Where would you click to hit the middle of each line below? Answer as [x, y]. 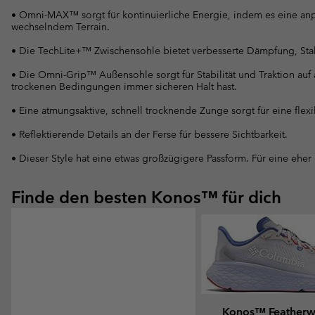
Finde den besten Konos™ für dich [146, 197]
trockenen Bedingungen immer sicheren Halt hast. [124, 86]
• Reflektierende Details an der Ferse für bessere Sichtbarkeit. [149, 134]
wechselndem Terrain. [60, 26]
